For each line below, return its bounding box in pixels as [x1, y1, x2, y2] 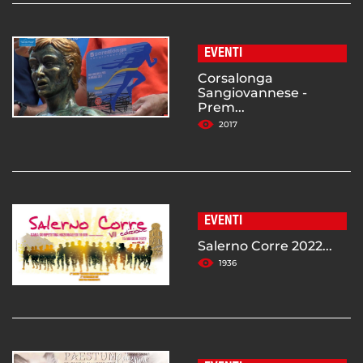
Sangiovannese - [198, 85, 307, 101]
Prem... [198, 100, 245, 116]
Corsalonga [198, 70, 273, 87]
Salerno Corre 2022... [198, 238, 332, 254]
